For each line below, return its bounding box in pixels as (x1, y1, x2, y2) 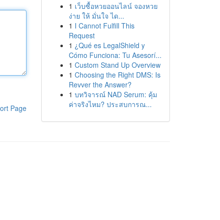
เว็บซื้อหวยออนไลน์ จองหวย (74, 1, 158, 11)
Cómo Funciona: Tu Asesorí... (68, 50, 162, 60)
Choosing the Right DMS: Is (74, 70, 161, 80)
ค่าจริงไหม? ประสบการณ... (68, 99, 152, 109)
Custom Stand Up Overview (74, 60, 161, 70)
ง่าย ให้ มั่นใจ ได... (68, 11, 124, 21)
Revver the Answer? (68, 80, 132, 89)
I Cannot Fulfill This (74, 21, 135, 30)
